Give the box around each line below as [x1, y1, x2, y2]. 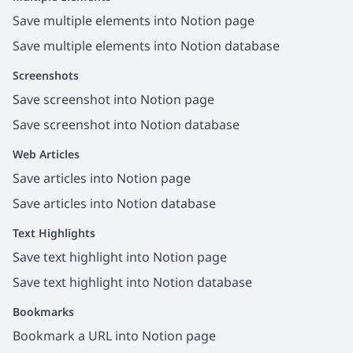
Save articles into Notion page [13, 169, 191, 187]
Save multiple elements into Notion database [13, 36, 280, 54]
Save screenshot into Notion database [13, 115, 240, 133]
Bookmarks [13, 303, 74, 319]
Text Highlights [13, 225, 95, 240]
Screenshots [13, 67, 79, 83]
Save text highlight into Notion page [13, 247, 227, 266]
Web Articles [13, 146, 80, 162]
